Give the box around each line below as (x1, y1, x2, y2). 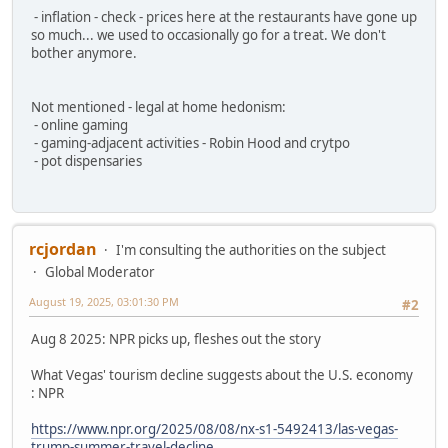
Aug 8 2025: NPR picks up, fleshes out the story (31, 330, 321, 349)
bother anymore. (31, 44, 137, 63)
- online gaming (31, 116, 128, 135)
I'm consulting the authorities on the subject (116, 240, 386, 259)
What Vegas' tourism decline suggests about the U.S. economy (31, 366, 413, 385)
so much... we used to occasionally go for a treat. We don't (31, 26, 386, 45)
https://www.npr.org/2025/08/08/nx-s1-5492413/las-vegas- (31, 420, 398, 439)
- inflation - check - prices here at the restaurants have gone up (31, 8, 417, 27)
